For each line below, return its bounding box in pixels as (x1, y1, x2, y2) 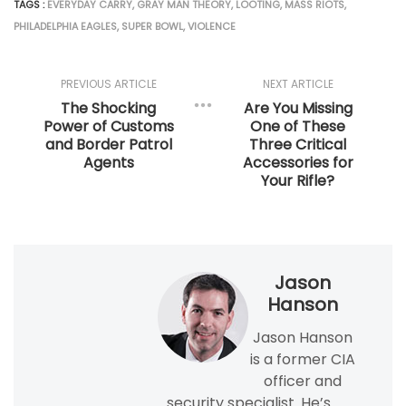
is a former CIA (249, 349, 355, 371)
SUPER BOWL (121, 19, 183, 34)
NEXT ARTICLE (262, 76, 333, 92)
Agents (82, 152, 134, 174)
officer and (263, 371, 342, 392)
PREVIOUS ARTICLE (60, 76, 157, 92)
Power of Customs (43, 116, 174, 138)
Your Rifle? (261, 170, 334, 192)
